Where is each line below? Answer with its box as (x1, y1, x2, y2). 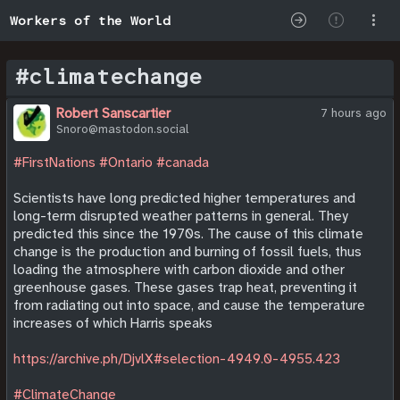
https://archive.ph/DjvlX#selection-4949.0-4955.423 (13, 349, 340, 368)
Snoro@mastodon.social (55, 121, 189, 137)
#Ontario (99, 153, 153, 171)
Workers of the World (9, 12, 171, 29)
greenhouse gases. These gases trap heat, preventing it (13, 278, 357, 296)
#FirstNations (13, 153, 96, 171)
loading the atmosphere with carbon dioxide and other (13, 260, 345, 279)
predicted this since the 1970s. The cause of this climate (13, 224, 363, 243)
